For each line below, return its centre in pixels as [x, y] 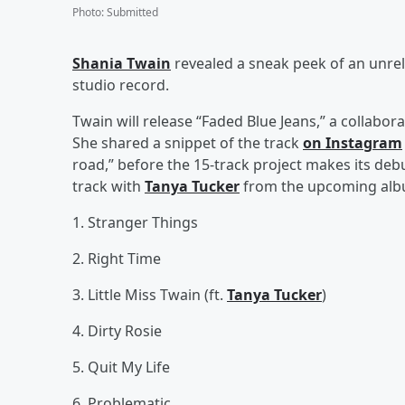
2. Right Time [117, 258]
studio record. [121, 85]
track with [108, 186]
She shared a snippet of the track [188, 142]
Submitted [132, 12]
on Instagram [353, 142]
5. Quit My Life [121, 367]
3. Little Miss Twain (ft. [150, 294]
